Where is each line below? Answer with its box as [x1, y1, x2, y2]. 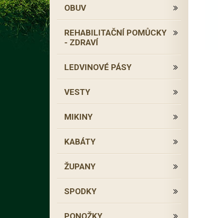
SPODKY [64, 186, 96, 196]
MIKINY [64, 112, 92, 122]
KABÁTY [64, 137, 95, 146]
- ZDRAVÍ [64, 37, 98, 47]
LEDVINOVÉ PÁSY [64, 62, 131, 72]
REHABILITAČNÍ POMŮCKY [64, 28, 166, 37]
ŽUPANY [64, 162, 95, 171]
